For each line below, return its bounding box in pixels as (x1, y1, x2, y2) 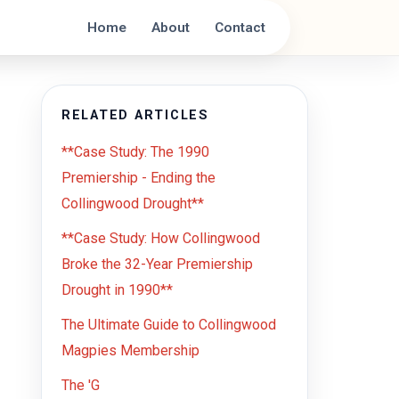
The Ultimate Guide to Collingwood (61, 316, 276, 333)
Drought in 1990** (61, 281, 173, 298)
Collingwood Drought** (61, 195, 204, 212)
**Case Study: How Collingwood (61, 230, 260, 247)
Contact (215, 19, 265, 36)
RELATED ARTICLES (61, 108, 209, 123)
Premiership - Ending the (61, 169, 216, 186)
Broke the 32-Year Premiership (61, 256, 253, 273)
